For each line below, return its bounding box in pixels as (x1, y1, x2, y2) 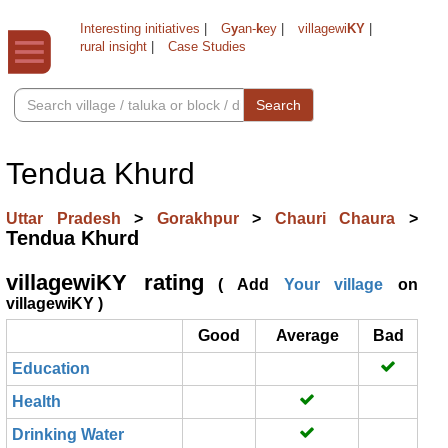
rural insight (80, 39, 147, 54)
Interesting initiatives (80, 21, 200, 36)
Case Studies (168, 39, 246, 54)
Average (275, 327, 339, 344)
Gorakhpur (156, 210, 253, 227)
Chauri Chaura (274, 210, 410, 227)
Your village (283, 276, 384, 293)
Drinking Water (12, 426, 124, 443)
